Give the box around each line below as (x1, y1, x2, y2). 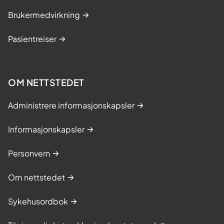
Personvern (8, 148, 50, 159)
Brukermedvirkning (8, 9, 80, 20)
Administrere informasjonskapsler (8, 100, 134, 111)
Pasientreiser (8, 33, 56, 44)
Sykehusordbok (8, 196, 68, 207)
